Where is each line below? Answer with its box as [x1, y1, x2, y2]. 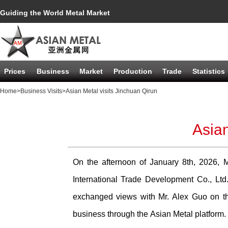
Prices [4, 67, 25, 75]
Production [113, 67, 152, 75]
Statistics [192, 67, 225, 75]
